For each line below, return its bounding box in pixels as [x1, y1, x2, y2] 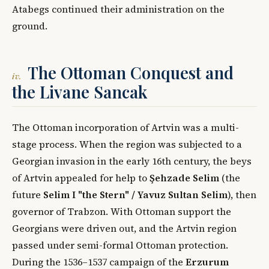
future [12, 187, 43, 201]
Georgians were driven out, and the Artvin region [12, 221, 237, 235]
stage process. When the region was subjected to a [12, 137, 242, 151]
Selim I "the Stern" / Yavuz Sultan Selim [43, 187, 228, 201]
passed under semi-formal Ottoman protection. [12, 238, 228, 252]
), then [228, 187, 256, 201]
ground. [12, 19, 47, 32]
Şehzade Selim [150, 171, 219, 184]
